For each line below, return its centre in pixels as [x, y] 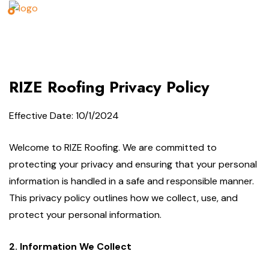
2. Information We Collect [70, 247]
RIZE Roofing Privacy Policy [109, 87]
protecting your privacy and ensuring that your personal [133, 165]
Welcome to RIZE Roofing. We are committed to [113, 148]
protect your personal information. [85, 215]
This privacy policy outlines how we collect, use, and [123, 198]
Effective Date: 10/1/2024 [64, 116]
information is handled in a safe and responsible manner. [131, 181]
